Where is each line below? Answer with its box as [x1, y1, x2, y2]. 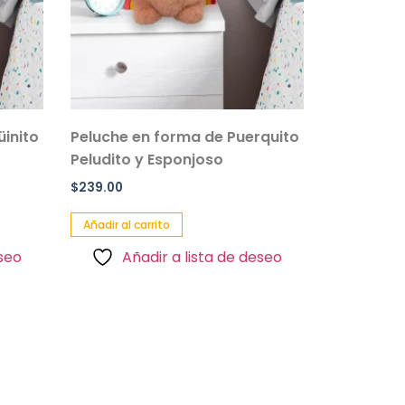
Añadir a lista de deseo [122, 246, 283, 268]
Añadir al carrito [82, 216, 170, 232]
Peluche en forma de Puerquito [70, 126, 299, 147]
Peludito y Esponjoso [70, 148, 223, 170]
